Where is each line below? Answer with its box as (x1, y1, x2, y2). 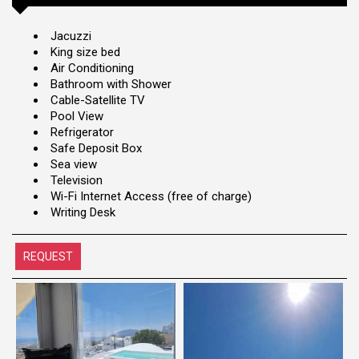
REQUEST (23, 249, 73, 263)
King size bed (50, 44, 120, 59)
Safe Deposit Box (50, 140, 142, 155)
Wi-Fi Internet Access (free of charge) (50, 188, 252, 204)
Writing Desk (50, 204, 115, 220)
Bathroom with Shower (50, 76, 171, 91)
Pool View (50, 108, 103, 123)
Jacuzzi (50, 28, 91, 43)
